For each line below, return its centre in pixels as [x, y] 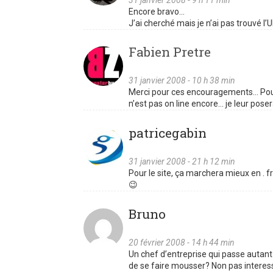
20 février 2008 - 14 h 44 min [182, 243]
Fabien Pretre [170, 52]
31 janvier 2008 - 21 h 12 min [182, 162]
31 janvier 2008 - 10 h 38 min [182, 81]
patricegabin [168, 133]
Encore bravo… [157, 11]
